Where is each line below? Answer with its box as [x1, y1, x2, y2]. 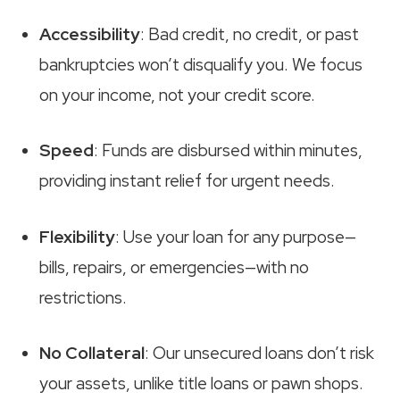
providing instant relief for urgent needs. [39, 170, 335, 193]
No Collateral [39, 342, 145, 365]
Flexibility [39, 225, 115, 248]
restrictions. [39, 286, 127, 309]
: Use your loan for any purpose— [115, 225, 356, 248]
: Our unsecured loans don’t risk [145, 342, 374, 365]
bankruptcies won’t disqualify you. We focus [39, 53, 362, 76]
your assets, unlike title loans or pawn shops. [39, 372, 363, 396]
